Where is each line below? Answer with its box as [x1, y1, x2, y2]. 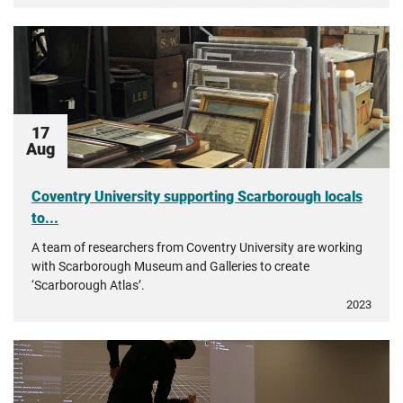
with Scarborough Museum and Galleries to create [31, 259, 309, 273]
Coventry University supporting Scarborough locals [31, 188, 363, 205]
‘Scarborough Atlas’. [31, 278, 145, 292]
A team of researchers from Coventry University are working [31, 240, 363, 255]
